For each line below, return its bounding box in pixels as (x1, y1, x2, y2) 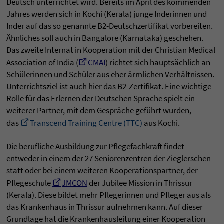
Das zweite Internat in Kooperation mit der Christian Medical (6, 44, 215, 56)
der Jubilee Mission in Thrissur (87, 177, 192, 189)
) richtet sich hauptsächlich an (105, 57, 210, 68)
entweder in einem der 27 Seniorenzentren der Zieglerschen (6, 153, 211, 164)
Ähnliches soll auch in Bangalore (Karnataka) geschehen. (6, 32, 203, 44)
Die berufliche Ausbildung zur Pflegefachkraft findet (6, 141, 184, 152)
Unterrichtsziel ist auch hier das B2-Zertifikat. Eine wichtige (6, 81, 211, 92)
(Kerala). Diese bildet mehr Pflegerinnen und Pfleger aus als (6, 189, 211, 201)
